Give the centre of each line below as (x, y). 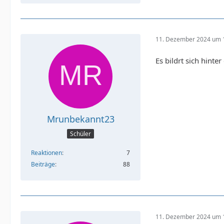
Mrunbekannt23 (80, 119)
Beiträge (43, 164)
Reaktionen (46, 153)
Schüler (80, 134)
